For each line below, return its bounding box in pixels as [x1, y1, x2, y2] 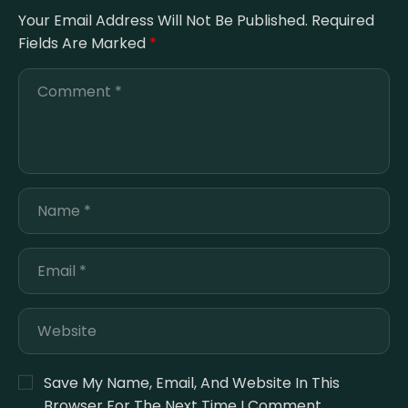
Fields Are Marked [18, 33, 149, 55]
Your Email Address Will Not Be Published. [18, 10, 308, 32]
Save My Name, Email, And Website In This [44, 372, 340, 394]
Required [311, 10, 374, 32]
